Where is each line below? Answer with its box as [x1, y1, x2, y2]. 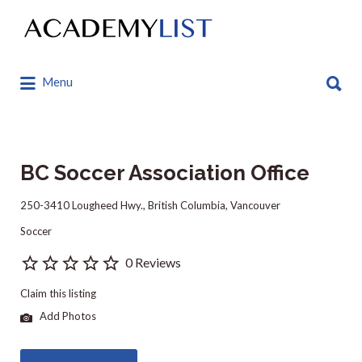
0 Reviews [125, 255, 181, 270]
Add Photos [37, 309, 96, 323]
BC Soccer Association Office [20, 161, 309, 185]
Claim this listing [20, 287, 96, 300]
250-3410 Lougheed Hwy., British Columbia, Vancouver [20, 199, 280, 212]
